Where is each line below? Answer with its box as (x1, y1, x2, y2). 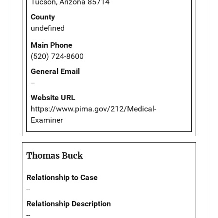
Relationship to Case (26, 173, 98, 182)
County (31, 12, 55, 22)
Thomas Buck (26, 150, 83, 162)
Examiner (31, 115, 63, 125)
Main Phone (31, 40, 73, 50)
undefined (31, 23, 65, 33)
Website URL (31, 93, 75, 103)
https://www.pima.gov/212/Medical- (31, 104, 156, 114)
